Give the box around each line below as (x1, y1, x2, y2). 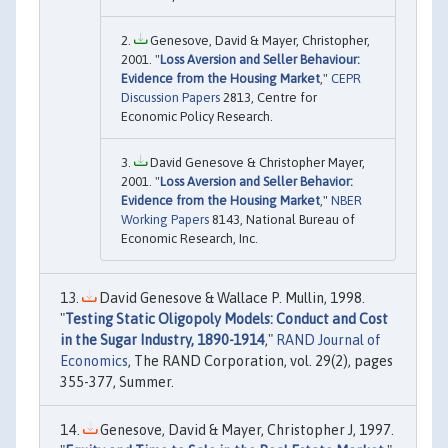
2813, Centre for (220, 90, 317, 106)
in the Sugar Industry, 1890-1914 (60, 332, 265, 349)
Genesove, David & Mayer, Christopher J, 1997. (97, 422, 394, 439)
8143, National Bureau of (209, 212, 355, 228)
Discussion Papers (121, 90, 220, 106)
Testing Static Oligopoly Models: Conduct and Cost (65, 311, 388, 328)
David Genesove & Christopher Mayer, (147, 155, 365, 171)
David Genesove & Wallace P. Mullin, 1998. (96, 290, 365, 307)
